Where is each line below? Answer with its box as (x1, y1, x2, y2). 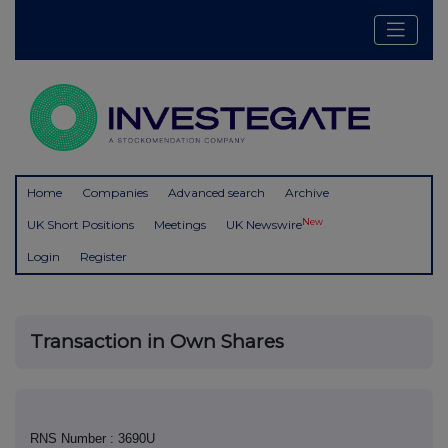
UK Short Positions (27, 217, 134, 233)
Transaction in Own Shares (30, 330, 284, 354)
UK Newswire (226, 217, 302, 233)
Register (80, 249, 127, 265)
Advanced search (168, 185, 265, 201)
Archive (285, 185, 329, 201)
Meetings (154, 217, 206, 233)
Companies (82, 185, 148, 201)
